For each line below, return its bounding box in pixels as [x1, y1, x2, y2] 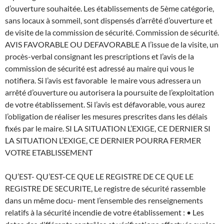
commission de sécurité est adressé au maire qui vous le [5, 63, 194, 73]
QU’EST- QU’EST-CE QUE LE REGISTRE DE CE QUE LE [5, 171, 193, 181]
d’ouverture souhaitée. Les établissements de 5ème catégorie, [5, 3, 214, 13]
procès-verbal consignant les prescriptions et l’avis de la [5, 51, 194, 61]
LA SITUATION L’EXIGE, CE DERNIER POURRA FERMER [5, 135, 201, 145]
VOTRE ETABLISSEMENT [5, 147, 92, 157]
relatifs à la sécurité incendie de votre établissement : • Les [5, 207, 204, 217]
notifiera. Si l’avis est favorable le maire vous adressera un [5, 75, 201, 85]
